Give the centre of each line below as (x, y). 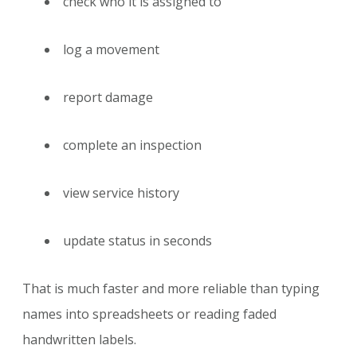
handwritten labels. (79, 340)
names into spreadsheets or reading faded (149, 314)
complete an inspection (132, 145)
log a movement (111, 50)
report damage (108, 98)
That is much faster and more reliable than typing (171, 289)
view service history (121, 193)
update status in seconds (137, 241)
